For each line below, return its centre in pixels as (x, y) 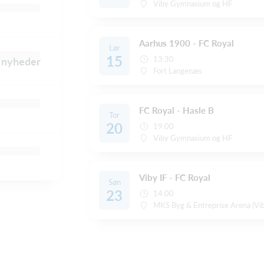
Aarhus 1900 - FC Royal (187, 43)
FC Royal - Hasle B (176, 110)
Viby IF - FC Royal (175, 178)
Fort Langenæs (178, 71)
